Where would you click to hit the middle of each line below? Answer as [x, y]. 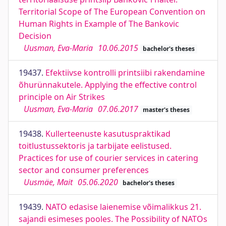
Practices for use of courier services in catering [108, 158]
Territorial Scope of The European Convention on [112, 12]
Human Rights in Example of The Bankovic [99, 24]
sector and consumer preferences [84, 170]
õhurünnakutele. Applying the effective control [108, 85]
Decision [35, 36]
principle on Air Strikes [62, 97]
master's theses [166, 110]
